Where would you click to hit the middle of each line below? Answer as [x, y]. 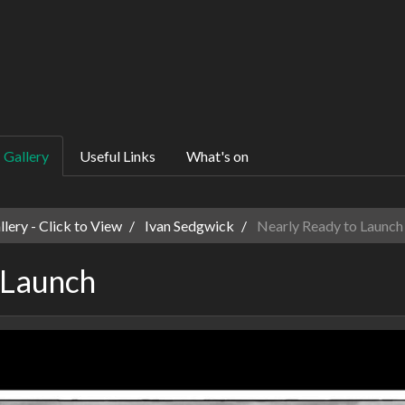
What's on [217, 156]
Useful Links [118, 156]
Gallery [26, 156]
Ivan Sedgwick [189, 226]
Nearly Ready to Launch [328, 226]
